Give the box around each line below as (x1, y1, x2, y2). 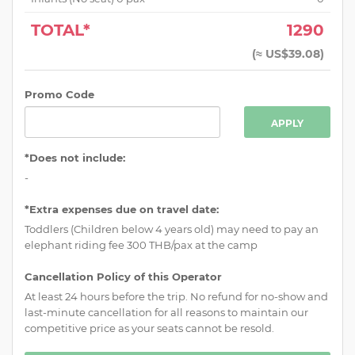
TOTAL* (31, 20, 90, 40)
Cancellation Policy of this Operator (25, 269, 222, 283)
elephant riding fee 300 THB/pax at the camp (25, 238, 258, 251)
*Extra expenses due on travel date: (25, 202, 219, 216)
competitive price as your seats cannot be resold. (25, 321, 274, 334)
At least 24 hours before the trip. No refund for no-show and (25, 289, 328, 303)
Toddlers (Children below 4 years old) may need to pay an (25, 222, 319, 235)
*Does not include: (25, 151, 125, 164)
